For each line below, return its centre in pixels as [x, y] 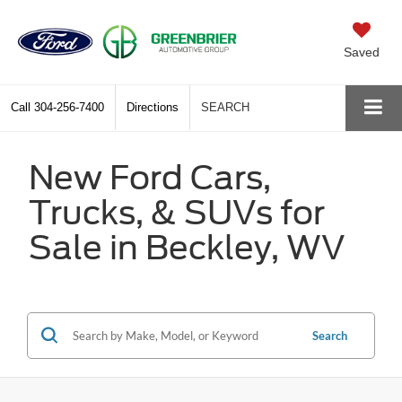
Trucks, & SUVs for [177, 212]
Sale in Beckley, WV [187, 247]
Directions [153, 107]
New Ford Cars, [150, 177]
